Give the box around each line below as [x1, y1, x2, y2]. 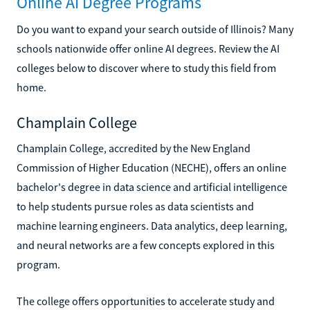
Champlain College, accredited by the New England [17, 140, 250, 155]
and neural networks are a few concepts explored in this [17, 237, 275, 252]
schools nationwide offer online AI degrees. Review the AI [17, 41, 280, 55]
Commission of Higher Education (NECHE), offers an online [17, 160, 286, 174]
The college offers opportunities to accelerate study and [17, 293, 275, 308]
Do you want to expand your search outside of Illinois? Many [17, 21, 293, 36]
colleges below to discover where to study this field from [17, 60, 276, 75]
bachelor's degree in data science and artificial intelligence [17, 179, 287, 194]
